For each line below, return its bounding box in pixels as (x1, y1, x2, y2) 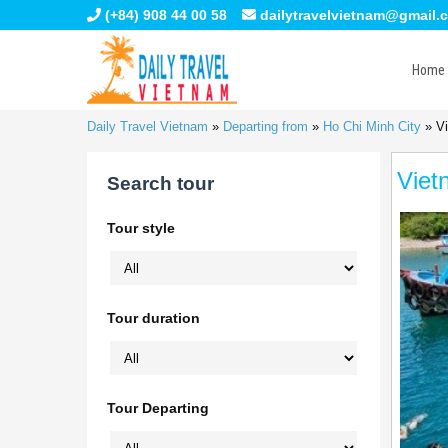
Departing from (223, 119, 308, 134)
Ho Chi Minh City (323, 119, 421, 134)
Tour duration (107, 310, 200, 326)
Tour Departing (107, 400, 209, 416)
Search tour (107, 173, 214, 194)
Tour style (107, 220, 175, 236)
